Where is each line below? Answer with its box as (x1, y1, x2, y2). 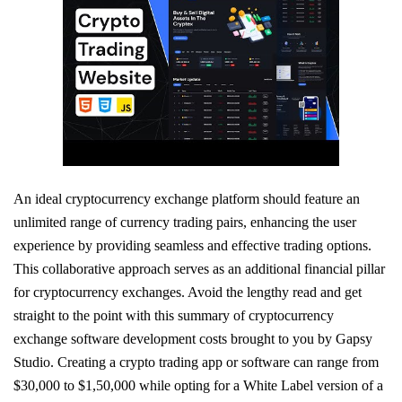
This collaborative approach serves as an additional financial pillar (13, 260, 385, 276)
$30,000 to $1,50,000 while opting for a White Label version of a (13, 377, 383, 393)
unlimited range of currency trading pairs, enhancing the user (13, 214, 356, 230)
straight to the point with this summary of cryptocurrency (13, 307, 334, 323)
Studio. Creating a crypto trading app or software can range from (13, 354, 379, 370)
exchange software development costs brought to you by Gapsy (13, 330, 372, 346)
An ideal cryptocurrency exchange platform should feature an (13, 190, 360, 206)
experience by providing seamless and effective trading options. (13, 237, 371, 253)
